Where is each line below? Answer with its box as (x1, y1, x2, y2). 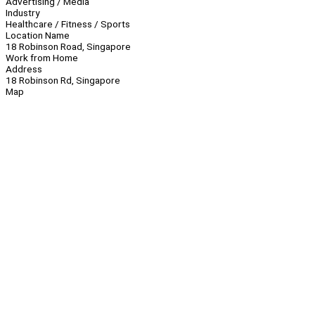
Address (6, 63, 42, 75)
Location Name (6, 30, 70, 41)
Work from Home (6, 52, 78, 64)
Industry (6, 7, 39, 19)
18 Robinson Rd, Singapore (6, 75, 120, 86)
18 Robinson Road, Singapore (6, 41, 131, 53)
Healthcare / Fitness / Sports (6, 18, 130, 30)
